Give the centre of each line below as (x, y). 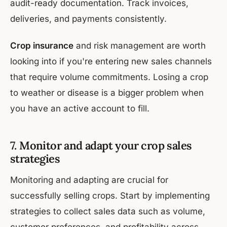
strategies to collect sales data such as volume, (108, 212)
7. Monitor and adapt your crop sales (101, 146)
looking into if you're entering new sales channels (111, 62)
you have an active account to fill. (80, 109)
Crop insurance (42, 46)
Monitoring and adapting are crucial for (89, 180)
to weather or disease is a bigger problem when (107, 93)
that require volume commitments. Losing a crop (109, 77)
